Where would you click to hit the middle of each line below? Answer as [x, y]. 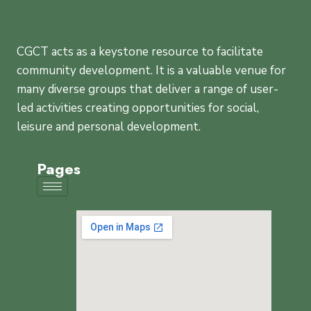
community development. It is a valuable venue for [151, 70]
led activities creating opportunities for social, [138, 108]
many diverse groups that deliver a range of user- [148, 89]
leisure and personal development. [109, 127]
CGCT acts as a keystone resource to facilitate [140, 52]
